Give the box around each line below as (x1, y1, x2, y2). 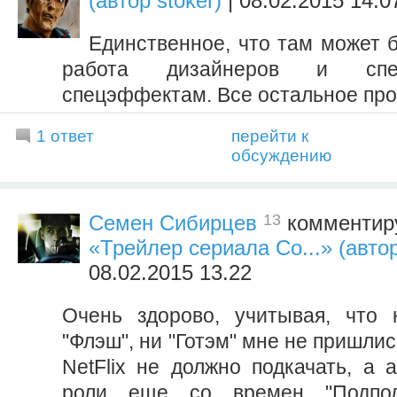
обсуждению (231, 146, 331, 166)
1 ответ (36, 127, 94, 146)
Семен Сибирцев (89, 211, 257, 236)
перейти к (231, 127, 308, 146)
